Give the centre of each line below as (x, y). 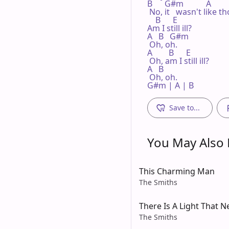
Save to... (185, 107)
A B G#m (168, 36)
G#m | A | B (171, 85)
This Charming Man (177, 171)
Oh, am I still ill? (178, 61)
